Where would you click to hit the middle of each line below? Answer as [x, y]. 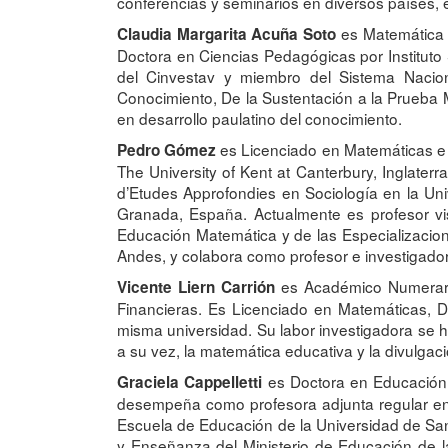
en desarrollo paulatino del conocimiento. [261, 118]
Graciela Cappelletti [190, 382]
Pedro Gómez [167, 150]
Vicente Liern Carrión [196, 287]
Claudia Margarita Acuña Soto [227, 34]
